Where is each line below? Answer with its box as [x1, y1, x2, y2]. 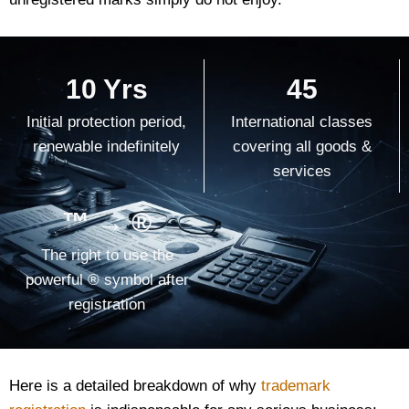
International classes [231, 112, 372, 131]
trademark [261, 376, 330, 394]
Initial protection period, [26, 112, 186, 131]
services [272, 162, 331, 180]
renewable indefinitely [33, 137, 180, 155]
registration [68, 295, 145, 313]
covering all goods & [232, 137, 372, 155]
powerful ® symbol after [25, 270, 189, 288]
